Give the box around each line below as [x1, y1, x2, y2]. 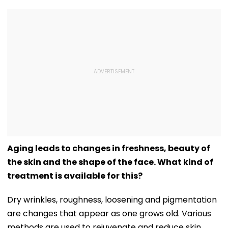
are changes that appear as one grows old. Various [7, 207, 211, 219]
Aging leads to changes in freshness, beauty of [7, 142, 210, 154]
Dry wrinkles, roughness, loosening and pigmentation [7, 193, 217, 206]
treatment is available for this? [7, 169, 142, 182]
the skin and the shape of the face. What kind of [7, 156, 213, 168]
